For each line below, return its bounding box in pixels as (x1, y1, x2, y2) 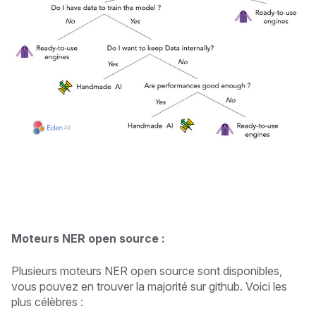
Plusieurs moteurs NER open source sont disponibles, (11, 264, 282, 279)
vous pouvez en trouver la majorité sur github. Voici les (11, 279, 287, 294)
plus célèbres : (11, 295, 83, 310)
